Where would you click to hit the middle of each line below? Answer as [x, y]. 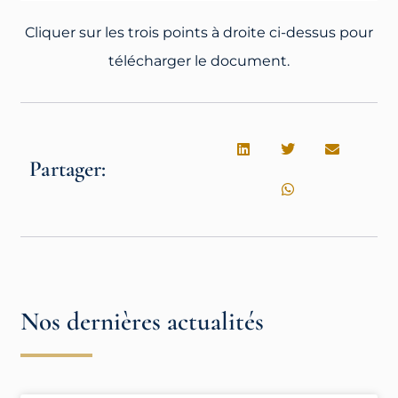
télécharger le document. [199, 60]
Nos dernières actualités [143, 321]
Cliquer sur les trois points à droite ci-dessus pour [199, 32]
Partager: [68, 169]
